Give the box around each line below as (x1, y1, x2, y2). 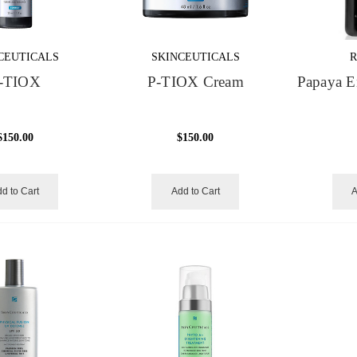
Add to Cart (171, 185, 220, 197)
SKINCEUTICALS (151, 50, 240, 63)
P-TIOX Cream (147, 73, 244, 90)
